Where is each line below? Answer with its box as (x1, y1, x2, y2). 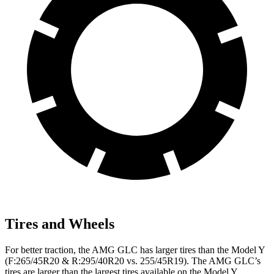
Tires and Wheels (5, 216, 114, 232)
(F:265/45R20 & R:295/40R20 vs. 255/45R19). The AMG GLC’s (5, 256, 261, 267)
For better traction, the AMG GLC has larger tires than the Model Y (5, 245, 265, 256)
